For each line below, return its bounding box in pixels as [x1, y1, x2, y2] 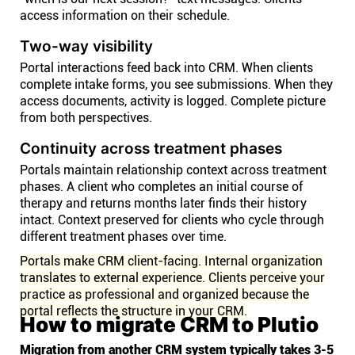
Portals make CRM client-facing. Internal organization [20, 254, 323, 269]
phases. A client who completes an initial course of [20, 179, 303, 194]
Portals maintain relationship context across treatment [20, 162, 326, 177]
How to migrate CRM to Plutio [20, 312, 319, 337]
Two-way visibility [20, 37, 153, 55]
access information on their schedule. [20, 8, 230, 23]
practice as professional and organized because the [20, 287, 309, 302]
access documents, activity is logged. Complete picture [20, 94, 326, 109]
